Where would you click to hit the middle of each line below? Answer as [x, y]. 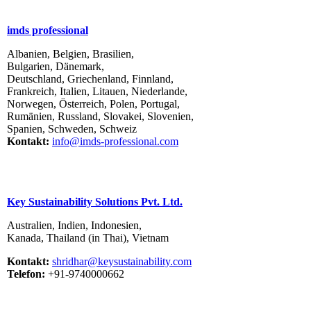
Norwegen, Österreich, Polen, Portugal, [93, 104]
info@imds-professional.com [115, 142]
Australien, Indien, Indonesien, [74, 226]
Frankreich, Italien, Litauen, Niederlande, [97, 92]
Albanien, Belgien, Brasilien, [70, 54]
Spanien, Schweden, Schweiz [72, 129]
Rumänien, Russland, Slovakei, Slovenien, [100, 117]
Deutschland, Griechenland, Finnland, [90, 79]
